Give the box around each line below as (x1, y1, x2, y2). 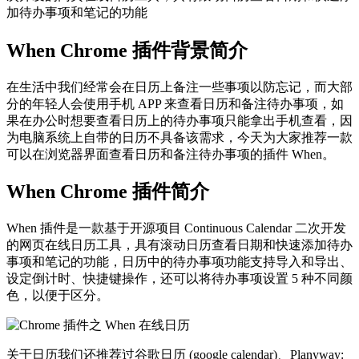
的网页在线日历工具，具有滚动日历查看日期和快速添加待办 (6, 238, 353, 252)
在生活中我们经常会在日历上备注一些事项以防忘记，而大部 (6, 79, 353, 94)
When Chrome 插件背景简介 (6, 39, 248, 61)
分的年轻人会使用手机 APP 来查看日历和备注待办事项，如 (6, 96, 344, 111)
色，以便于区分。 (6, 288, 109, 303)
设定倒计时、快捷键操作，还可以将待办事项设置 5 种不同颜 (6, 272, 353, 286)
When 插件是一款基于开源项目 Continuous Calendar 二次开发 (6, 221, 346, 236)
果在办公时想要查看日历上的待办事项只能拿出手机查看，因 (6, 113, 353, 127)
